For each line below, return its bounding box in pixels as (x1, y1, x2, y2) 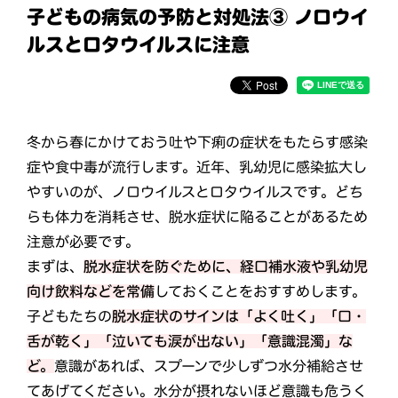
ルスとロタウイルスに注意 (26, 35, 250, 54)
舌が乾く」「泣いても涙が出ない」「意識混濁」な (26, 333, 353, 348)
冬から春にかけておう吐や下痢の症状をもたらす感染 (27, 134, 369, 149)
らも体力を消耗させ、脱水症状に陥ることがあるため (27, 209, 369, 224)
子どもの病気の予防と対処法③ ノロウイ (27, 7, 370, 27)
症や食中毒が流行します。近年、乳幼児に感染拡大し (27, 159, 368, 174)
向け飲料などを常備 (26, 283, 155, 298)
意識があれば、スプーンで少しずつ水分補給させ (53, 358, 363, 373)
